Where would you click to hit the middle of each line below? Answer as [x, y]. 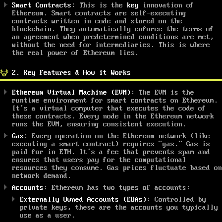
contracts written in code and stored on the [97, 21]
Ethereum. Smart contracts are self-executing [99, 13]
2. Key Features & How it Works [71, 73]
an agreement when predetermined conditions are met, [113, 37]
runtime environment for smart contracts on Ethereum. [115, 100]
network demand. [42, 176]
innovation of [166, 5]
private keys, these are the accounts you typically [119, 207]
